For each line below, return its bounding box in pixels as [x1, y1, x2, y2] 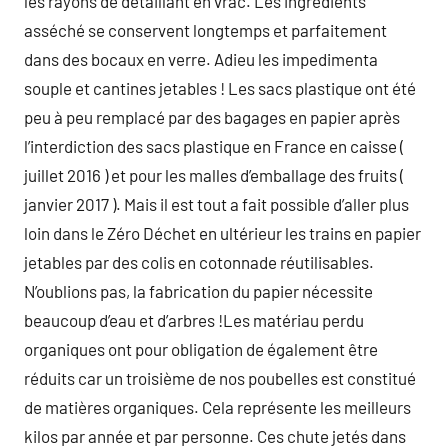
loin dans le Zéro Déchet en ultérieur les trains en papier [24, 223, 421, 243]
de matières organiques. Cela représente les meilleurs [24, 397, 411, 417]
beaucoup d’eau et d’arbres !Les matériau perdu [24, 310, 364, 330]
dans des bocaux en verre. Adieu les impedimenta [24, 49, 378, 69]
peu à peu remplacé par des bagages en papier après [24, 107, 400, 127]
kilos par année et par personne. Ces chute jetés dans [24, 426, 406, 446]
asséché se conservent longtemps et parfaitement [24, 20, 387, 40]
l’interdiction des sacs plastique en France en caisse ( [24, 136, 404, 156]
